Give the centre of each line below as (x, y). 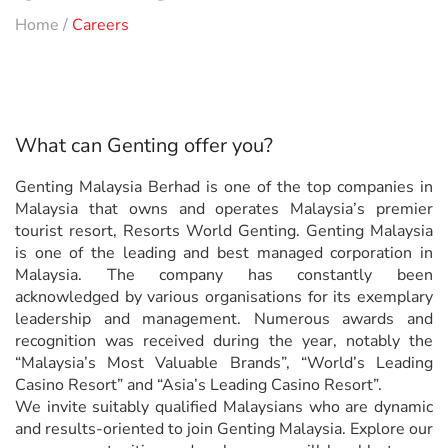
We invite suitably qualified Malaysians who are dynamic (224, 407)
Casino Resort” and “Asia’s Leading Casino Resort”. (198, 385)
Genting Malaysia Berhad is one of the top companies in (224, 187)
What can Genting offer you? (144, 146)
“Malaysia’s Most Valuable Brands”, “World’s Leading (224, 363)
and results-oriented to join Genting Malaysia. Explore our (224, 429)
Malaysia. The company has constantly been (224, 275)
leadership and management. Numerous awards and (224, 319)
